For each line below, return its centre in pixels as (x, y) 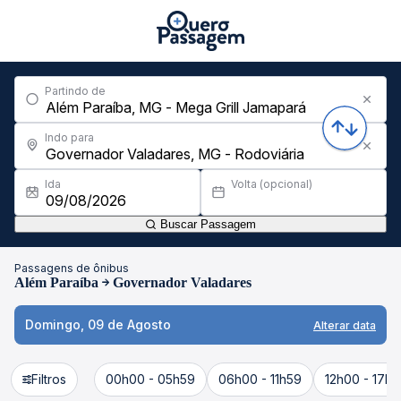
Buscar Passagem (206, 224)
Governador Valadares (182, 282)
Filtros (49, 379)
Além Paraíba (56, 282)
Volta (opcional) (272, 184)
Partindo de (75, 91)
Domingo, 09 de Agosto (98, 324)
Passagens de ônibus (72, 268)
